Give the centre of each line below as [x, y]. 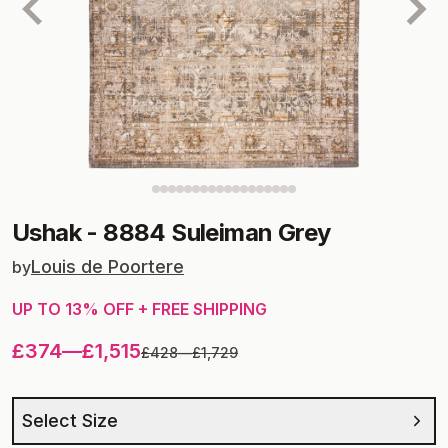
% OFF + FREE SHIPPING [174, 309]
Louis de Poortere [107, 266]
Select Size [70, 420]
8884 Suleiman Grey [217, 232]
